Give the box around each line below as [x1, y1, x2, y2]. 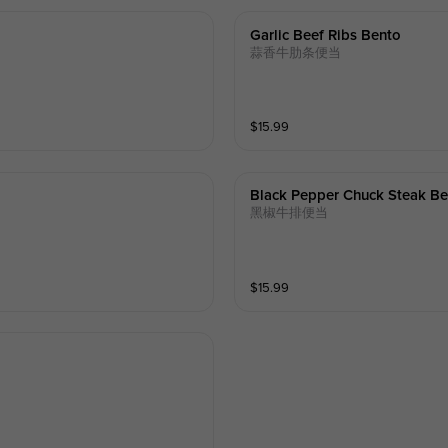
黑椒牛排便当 [250, 205, 329, 222]
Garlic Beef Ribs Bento [250, 27, 402, 43]
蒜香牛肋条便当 [250, 44, 342, 61]
